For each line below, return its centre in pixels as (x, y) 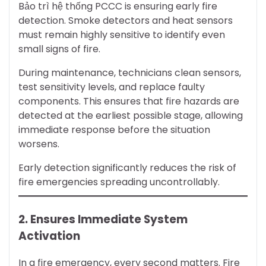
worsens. (39, 144)
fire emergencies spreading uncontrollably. (119, 182)
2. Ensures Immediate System (103, 219)
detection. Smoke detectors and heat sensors (126, 20)
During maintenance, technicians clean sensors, (130, 72)
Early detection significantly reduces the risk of (127, 167)
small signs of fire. (59, 49)
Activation (49, 236)
